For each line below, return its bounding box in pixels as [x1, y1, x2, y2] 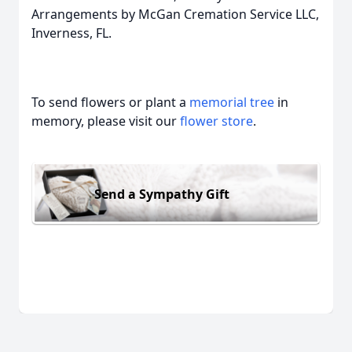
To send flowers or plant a [31, 93, 189, 111]
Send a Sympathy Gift [94, 185, 229, 203]
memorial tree [189, 93, 274, 111]
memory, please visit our [31, 112, 180, 130]
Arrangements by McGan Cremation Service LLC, [31, 5, 319, 23]
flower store [180, 112, 253, 130]
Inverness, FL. [31, 24, 112, 42]
